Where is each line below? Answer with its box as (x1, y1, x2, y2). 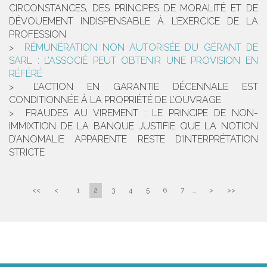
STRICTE (9, 147, 45, 159)
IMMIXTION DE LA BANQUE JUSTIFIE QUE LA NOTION (9, 120, 258, 132)
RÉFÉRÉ (9, 68, 42, 80)
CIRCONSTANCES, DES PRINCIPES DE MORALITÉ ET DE (9, 2, 258, 14)
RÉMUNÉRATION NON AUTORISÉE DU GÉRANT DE (24, 42, 259, 54)
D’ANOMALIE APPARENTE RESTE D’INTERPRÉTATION (9, 133, 258, 145)
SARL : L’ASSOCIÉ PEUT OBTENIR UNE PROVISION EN (9, 55, 258, 67)
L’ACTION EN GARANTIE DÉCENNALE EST (33, 81, 258, 93)
